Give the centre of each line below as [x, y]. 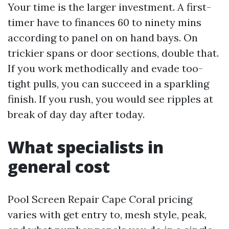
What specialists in [86, 147]
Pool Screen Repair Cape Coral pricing [100, 199]
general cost [59, 166]
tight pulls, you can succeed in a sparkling [108, 84]
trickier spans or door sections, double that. [113, 53]
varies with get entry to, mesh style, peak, [107, 214]
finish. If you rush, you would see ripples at [110, 99]
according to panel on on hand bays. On [103, 38]
